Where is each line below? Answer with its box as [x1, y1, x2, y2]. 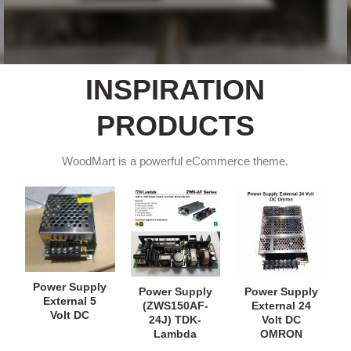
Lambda [154, 327, 197, 340]
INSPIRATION [85, 73, 266, 106]
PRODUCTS [96, 109, 255, 142]
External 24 [251, 299, 311, 312]
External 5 [43, 295, 97, 308]
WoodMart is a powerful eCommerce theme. [62, 154, 289, 168]
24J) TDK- [149, 313, 202, 326]
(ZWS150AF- [142, 299, 208, 312]
